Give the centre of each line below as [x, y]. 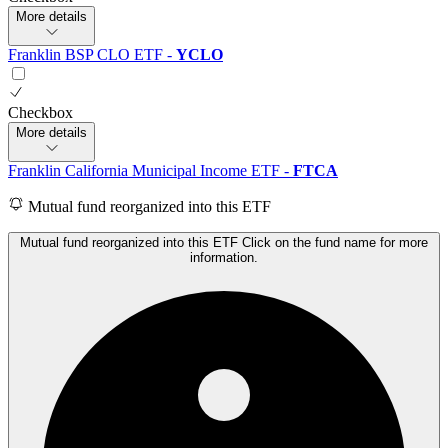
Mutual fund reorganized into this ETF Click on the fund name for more [224, 243]
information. [224, 258]
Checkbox [40, 113]
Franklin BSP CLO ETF [87, 55]
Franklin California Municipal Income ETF [146, 171]
